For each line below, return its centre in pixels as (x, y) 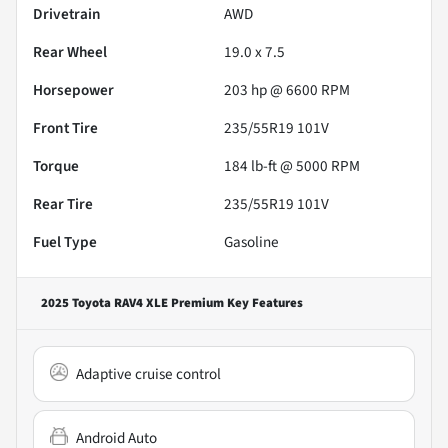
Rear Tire (63, 203)
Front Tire (65, 127)
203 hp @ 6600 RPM (287, 89)
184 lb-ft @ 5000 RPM (292, 165)
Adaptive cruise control (148, 373)
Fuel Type (65, 241)
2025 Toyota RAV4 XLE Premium (132, 302)
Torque (56, 165)
